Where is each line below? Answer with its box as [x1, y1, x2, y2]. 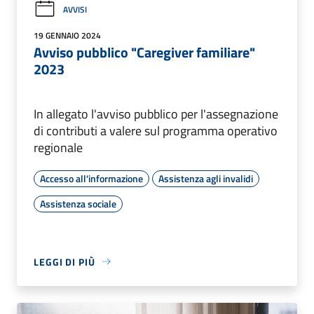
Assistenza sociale [40, 196, 116, 211]
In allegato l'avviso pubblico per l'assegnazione [34, 104, 278, 123]
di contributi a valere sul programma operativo [34, 121, 278, 140]
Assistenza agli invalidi [158, 170, 253, 186]
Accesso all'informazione [40, 170, 143, 186]
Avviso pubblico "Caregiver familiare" [34, 41, 255, 63]
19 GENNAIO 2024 [34, 28, 101, 42]
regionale [34, 137, 83, 157]
